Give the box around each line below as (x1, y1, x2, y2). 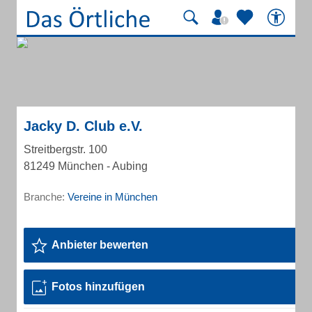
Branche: (24, 191, 68, 203)
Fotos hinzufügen (52, 281, 145, 292)
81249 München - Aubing (24, 160, 148, 172)
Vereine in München (68, 191, 157, 203)
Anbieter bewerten (52, 239, 148, 251)
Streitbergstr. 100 (24, 143, 107, 155)
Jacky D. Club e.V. (24, 118, 143, 134)
